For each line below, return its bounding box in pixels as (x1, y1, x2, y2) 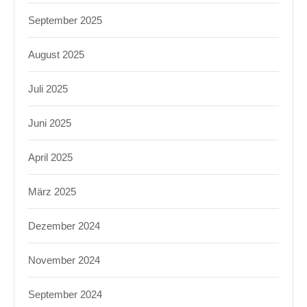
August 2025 (28, 49, 84, 60)
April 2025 (28, 151, 73, 163)
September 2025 (28, 14, 102, 26)
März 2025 (28, 186, 76, 197)
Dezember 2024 (28, 220, 100, 232)
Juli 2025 (28, 83, 68, 95)
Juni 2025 (28, 117, 71, 129)
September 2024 (28, 288, 102, 300)
